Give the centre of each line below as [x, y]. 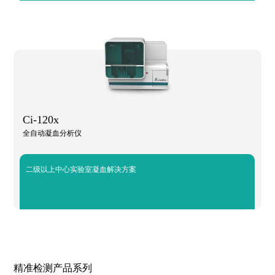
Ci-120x [41, 120]
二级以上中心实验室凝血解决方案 [81, 169]
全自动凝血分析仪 [52, 133]
